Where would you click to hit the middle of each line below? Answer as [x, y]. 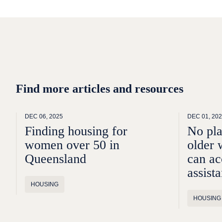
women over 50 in [72, 145]
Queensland [55, 159]
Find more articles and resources [100, 89]
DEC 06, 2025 [44, 116]
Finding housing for [76, 131]
